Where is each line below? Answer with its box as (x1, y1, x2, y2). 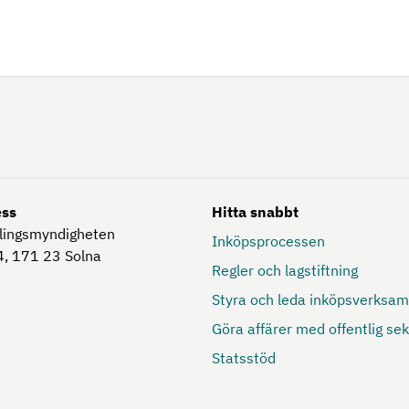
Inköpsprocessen (212, 231, 325, 250)
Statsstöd (212, 348, 276, 367)
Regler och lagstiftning (212, 260, 358, 279)
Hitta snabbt (212, 202, 299, 221)
